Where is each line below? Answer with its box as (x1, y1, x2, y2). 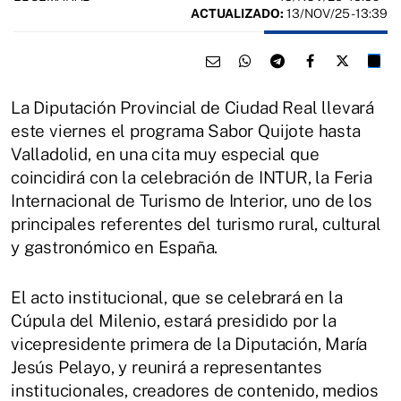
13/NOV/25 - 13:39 (284, 5, 388, 21)
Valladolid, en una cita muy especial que (11, 143, 320, 164)
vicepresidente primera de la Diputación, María (11, 333, 368, 354)
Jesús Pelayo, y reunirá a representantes (11, 356, 322, 377)
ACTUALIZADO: (191, 5, 284, 21)
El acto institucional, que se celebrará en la (11, 286, 343, 307)
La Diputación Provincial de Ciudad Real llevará (11, 97, 375, 117)
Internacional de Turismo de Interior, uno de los (11, 190, 372, 210)
